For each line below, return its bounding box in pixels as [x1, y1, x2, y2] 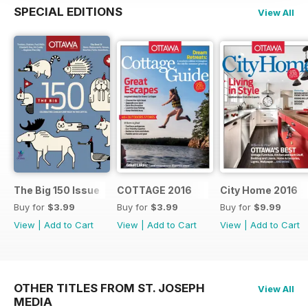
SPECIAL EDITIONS [14, 5, 122, 19]
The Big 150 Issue [14, 184, 100, 196]
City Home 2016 [220, 184, 298, 196]
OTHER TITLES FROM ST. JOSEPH [14, 280, 205, 295]
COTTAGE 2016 [117, 184, 192, 196]
